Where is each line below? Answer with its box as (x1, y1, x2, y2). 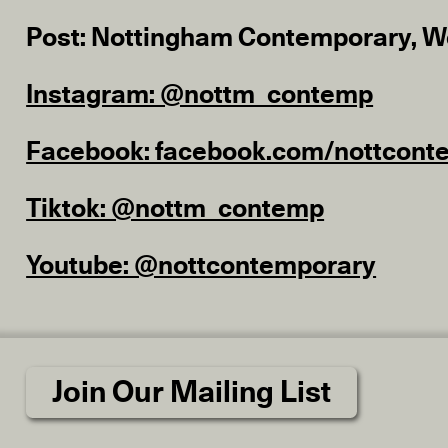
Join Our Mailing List (52, 377, 332, 408)
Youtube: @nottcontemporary (26, 252, 377, 279)
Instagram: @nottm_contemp (26, 81, 374, 108)
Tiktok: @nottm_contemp (26, 195, 325, 222)
